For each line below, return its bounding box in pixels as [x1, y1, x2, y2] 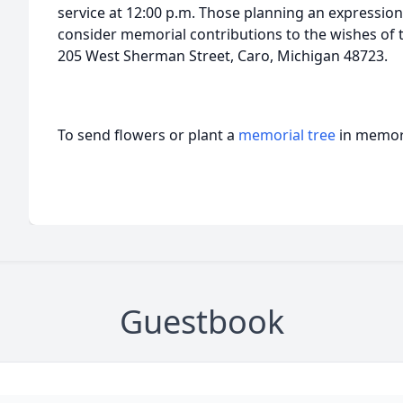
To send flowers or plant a [58, 125, 238, 145]
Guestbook [119, 300, 284, 344]
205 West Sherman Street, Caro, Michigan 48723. [58, 46, 388, 66]
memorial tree [238, 125, 336, 145]
